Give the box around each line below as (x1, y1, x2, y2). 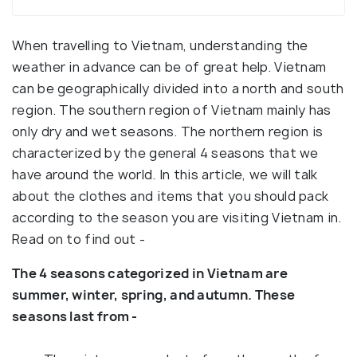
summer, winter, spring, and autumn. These (12, 286, 296, 304)
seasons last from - (12, 308, 138, 325)
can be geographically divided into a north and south (12, 80, 344, 97)
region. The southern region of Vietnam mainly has (12, 101, 331, 119)
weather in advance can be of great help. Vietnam (12, 58, 327, 76)
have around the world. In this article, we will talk (12, 166, 318, 183)
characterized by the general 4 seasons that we (12, 144, 319, 162)
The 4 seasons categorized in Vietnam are (12, 265, 288, 282)
